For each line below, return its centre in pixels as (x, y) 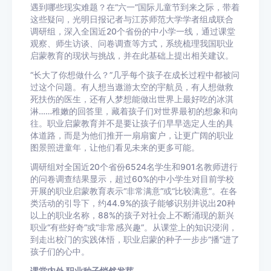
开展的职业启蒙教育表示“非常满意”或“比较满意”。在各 (134, 191)
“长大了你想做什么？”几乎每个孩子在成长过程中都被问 (135, 75)
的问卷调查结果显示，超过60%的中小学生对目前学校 (132, 179)
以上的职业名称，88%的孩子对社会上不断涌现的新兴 (132, 215)
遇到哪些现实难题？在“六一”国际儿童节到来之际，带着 (135, 7)
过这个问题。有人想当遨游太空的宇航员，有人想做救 (132, 87)
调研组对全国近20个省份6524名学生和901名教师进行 (134, 167)
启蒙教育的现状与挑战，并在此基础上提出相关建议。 (132, 56)
